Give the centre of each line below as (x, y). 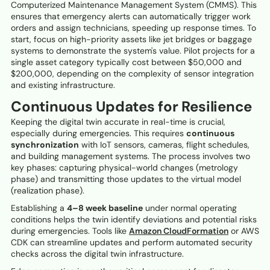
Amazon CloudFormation (179, 231)
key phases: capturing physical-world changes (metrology (124, 168)
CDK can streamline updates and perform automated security (132, 243)
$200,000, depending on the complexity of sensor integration (132, 74)
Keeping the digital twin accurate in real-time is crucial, (118, 122)
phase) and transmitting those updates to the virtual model (126, 179)
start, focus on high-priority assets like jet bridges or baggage (131, 39)
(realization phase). (48, 191)
